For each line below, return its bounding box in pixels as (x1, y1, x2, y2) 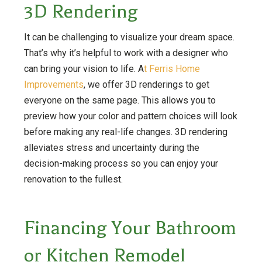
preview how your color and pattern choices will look (23, 110, 237, 122)
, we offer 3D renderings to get (83, 78, 209, 90)
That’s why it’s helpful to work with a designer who (23, 47, 228, 58)
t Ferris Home (143, 63, 200, 74)
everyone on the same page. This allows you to (23, 94, 216, 106)
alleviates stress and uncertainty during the (23, 142, 199, 153)
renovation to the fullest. (23, 173, 123, 185)
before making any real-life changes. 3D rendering (23, 126, 227, 137)
